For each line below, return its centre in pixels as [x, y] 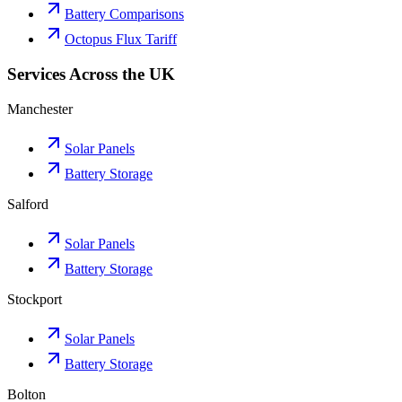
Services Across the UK [91, 74]
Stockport [35, 299]
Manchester [40, 109]
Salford [28, 204]
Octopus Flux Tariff [121, 39]
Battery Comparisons [124, 14]
